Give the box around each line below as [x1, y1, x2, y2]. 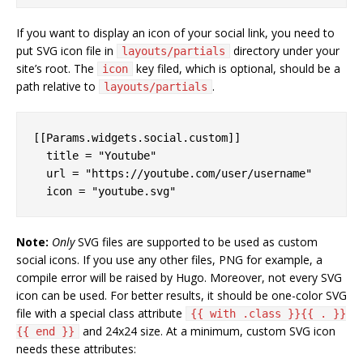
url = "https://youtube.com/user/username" [33, 166, 312, 180]
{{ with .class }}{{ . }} [190, 306, 346, 320]
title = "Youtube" [33, 148, 156, 162]
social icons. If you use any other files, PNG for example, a [16, 251, 322, 267]
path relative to [16, 78, 99, 94]
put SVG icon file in [16, 42, 117, 58]
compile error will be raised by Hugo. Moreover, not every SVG [16, 269, 342, 285]
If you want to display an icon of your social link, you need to [16, 24, 335, 41]
